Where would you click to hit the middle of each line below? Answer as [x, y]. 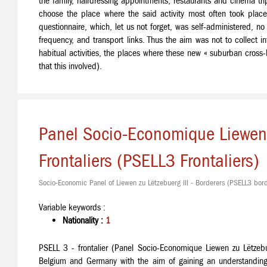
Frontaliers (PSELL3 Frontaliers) [149, 161]
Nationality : [84, 220]
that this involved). [70, 66]
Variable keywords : [72, 207]
